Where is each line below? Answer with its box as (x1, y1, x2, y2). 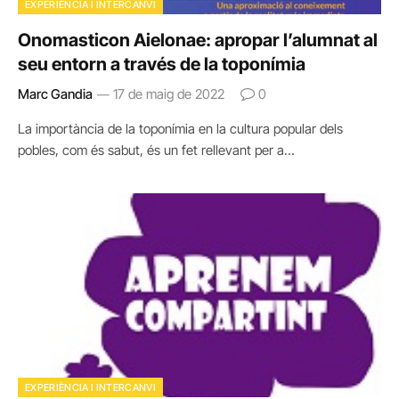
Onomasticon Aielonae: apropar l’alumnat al (18, 28, 378, 51)
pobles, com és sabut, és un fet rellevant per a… (18, 141, 295, 159)
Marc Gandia (18, 85, 93, 102)
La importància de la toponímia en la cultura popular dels (18, 119, 343, 137)
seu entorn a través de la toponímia (18, 53, 305, 75)
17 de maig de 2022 (113, 85, 224, 102)
